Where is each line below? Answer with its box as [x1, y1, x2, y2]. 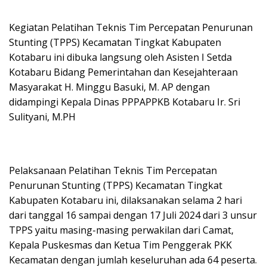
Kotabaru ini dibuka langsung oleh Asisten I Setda [9, 50, 232, 64]
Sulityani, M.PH [9, 110, 76, 123]
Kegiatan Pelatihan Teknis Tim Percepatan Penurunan [9, 20, 253, 34]
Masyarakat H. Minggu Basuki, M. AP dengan [9, 80, 210, 94]
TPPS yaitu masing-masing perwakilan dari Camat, [9, 223, 234, 237]
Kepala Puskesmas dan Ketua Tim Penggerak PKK [9, 238, 232, 252]
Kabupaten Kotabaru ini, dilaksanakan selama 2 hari [9, 193, 242, 207]
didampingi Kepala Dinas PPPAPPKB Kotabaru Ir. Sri [9, 95, 240, 108]
